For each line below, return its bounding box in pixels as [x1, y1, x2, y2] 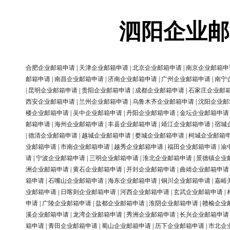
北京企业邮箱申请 [132, 64, 182, 72]
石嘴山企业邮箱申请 [48, 177, 104, 185]
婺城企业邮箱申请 [135, 132, 184, 140]
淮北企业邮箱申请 [143, 155, 192, 162]
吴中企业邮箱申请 [73, 109, 122, 117]
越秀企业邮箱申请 [114, 143, 163, 151]
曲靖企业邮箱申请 [180, 166, 229, 174]
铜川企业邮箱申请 [161, 177, 210, 185]
